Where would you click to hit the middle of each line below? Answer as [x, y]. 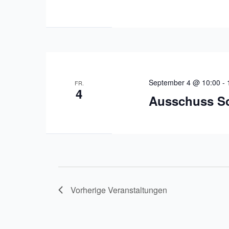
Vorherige [89, 190]
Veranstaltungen [138, 190]
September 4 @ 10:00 [185, 82]
